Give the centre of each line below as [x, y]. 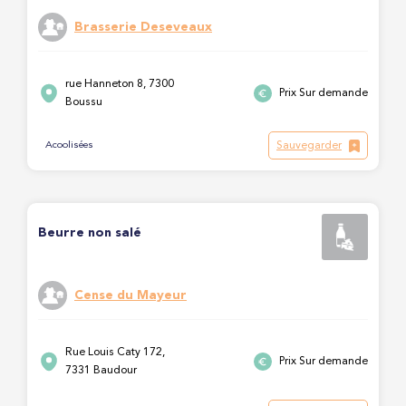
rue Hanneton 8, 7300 [120, 84]
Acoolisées [69, 146]
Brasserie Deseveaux [143, 28]
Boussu [84, 102]
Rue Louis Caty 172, [115, 352]
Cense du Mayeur [130, 296]
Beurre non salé [90, 233]
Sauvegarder [309, 145]
